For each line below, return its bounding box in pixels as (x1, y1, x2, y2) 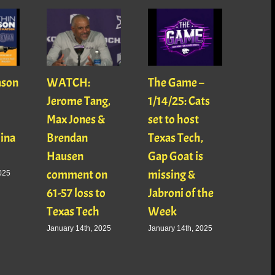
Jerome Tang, (47, 93, 111, 109)
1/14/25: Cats (148, 93, 211, 109)
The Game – (148, 75, 205, 91)
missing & (148, 167, 196, 183)
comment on (47, 167, 108, 183)
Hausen (47, 149, 84, 165)
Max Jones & (47, 112, 106, 128)
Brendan (47, 130, 88, 146)
